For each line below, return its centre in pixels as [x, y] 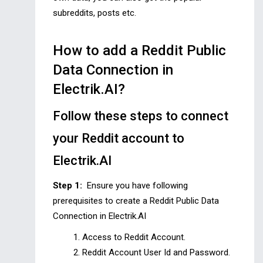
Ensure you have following [135, 186]
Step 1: [68, 186]
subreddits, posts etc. [95, 13]
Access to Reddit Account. [134, 237]
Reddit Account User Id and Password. [156, 253]
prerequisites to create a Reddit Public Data [136, 201]
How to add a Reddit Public [139, 51]
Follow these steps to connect [141, 116]
